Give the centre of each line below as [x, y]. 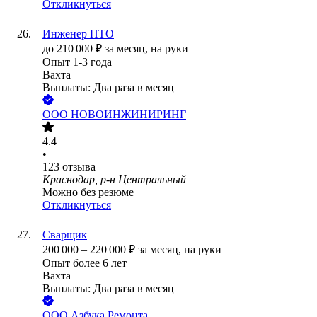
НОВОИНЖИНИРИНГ [128, 115]
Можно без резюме [88, 192]
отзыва [79, 167]
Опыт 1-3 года [77, 62]
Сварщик [65, 235]
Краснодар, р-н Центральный [114, 180]
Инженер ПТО [78, 34]
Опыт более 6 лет [85, 263]
